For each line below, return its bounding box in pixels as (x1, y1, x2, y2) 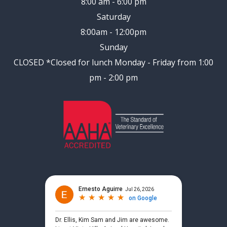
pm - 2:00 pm (89, 71, 138, 83)
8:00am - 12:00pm (81, 26, 146, 37)
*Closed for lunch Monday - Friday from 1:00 (46, 56, 213, 68)
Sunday (99, 41, 128, 53)
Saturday (96, 11, 131, 22)
